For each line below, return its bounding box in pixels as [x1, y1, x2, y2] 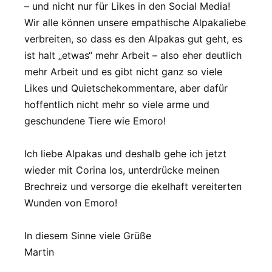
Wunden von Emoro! [24, 197, 117, 209]
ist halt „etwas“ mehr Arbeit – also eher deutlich [24, 49, 242, 61]
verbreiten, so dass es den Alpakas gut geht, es [24, 32, 242, 45]
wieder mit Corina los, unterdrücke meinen [24, 164, 219, 176]
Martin [24, 246, 54, 259]
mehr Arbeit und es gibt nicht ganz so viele [24, 65, 222, 78]
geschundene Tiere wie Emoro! [24, 114, 166, 127]
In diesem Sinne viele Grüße [24, 229, 151, 242]
